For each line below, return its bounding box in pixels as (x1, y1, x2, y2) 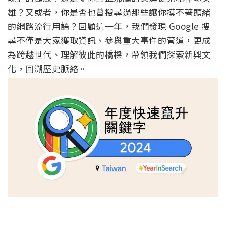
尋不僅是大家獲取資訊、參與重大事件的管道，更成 (8, 34, 211, 47)
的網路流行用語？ (8, 20, 78, 33)
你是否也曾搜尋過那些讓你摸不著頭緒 (61, 6, 211, 19)
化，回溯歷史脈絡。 (8, 62, 87, 75)
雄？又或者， (8, 6, 61, 19)
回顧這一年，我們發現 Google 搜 (78, 20, 210, 33)
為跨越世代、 (8, 48, 61, 61)
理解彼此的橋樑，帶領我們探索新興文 (61, 48, 211, 61)
